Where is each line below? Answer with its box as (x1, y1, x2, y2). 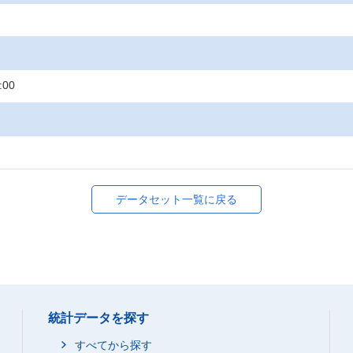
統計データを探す (48, 311, 149, 325)
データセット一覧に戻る (116, 193, 237, 206)
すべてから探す (75, 339, 152, 351)
